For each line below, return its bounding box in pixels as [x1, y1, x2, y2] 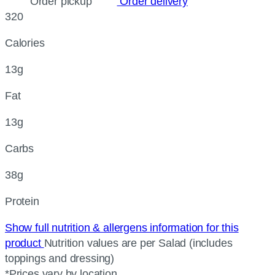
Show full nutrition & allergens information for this [5, 222, 239, 234]
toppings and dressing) [5, 252, 115, 265]
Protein [5, 195, 39, 207]
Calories [5, 37, 45, 49]
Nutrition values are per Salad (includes [44, 237, 233, 249]
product [5, 237, 44, 249]
